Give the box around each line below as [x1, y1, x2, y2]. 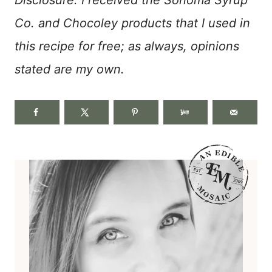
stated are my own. [15, 61, 124, 76]
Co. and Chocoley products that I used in [15, 15, 250, 30]
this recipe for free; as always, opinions [15, 38, 239, 53]
